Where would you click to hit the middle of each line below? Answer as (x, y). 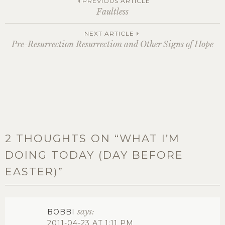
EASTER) (32, 171)
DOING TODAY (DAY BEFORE (94, 155)
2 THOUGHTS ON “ (62, 138)
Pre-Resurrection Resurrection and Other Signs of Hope (113, 44)
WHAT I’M (150, 138)
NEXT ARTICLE (109, 33)
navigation (55, 43)
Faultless (113, 11)
